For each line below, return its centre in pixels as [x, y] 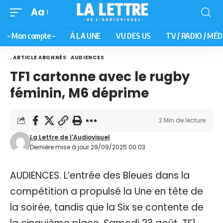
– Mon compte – [31, 36]
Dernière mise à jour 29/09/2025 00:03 [88, 147]
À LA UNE [85, 36]
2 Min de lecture [182, 120]
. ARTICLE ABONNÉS [38, 57]
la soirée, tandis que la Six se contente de [107, 207]
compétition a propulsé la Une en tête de [107, 191]
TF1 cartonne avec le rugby [100, 76]
